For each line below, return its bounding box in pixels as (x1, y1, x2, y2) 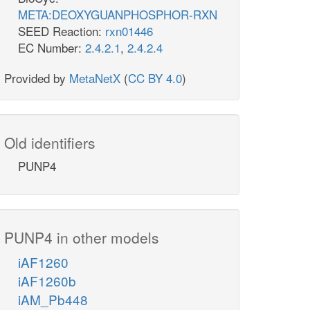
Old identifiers (4, 132, 95, 154)
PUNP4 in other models (4, 227, 159, 248)
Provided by (4, 69, 69, 87)
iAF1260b (18, 271, 76, 291)
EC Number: (18, 39, 85, 57)
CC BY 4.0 (128, 69, 182, 87)
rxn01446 (105, 22, 153, 40)
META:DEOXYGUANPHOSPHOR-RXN (18, 6, 217, 24)
